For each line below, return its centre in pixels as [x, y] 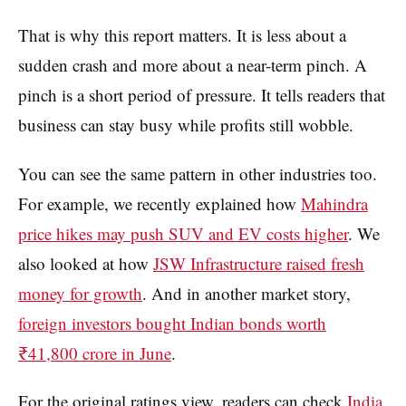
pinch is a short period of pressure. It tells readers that [202, 94]
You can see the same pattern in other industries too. [198, 173]
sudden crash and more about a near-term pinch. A [193, 64]
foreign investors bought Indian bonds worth [172, 323]
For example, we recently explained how [159, 203]
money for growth [80, 293]
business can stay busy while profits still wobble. [186, 124]
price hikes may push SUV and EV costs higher [183, 233]
